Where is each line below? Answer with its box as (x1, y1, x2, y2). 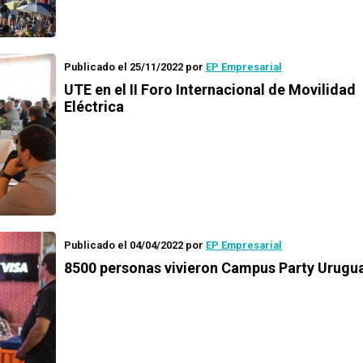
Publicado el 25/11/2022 (64, 61, 183, 73)
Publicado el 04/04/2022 (64, 239, 183, 251)
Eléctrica (64, 98, 124, 115)
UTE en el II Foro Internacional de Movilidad (64, 81, 356, 98)
